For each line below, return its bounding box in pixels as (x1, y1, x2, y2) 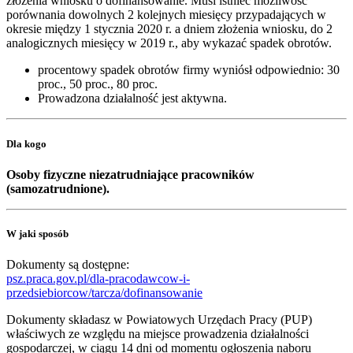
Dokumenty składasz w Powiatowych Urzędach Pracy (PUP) (6, 313, 312, 327)
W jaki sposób (6, 227, 69, 240)
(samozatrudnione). (6, 181, 110, 195)
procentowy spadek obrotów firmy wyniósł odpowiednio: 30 (38, 63, 340, 77)
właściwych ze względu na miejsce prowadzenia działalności (6, 327, 309, 341)
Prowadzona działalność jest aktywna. (38, 91, 227, 106)
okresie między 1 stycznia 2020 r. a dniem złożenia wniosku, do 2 (6, 22, 333, 36)
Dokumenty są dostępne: (6, 258, 129, 272)
